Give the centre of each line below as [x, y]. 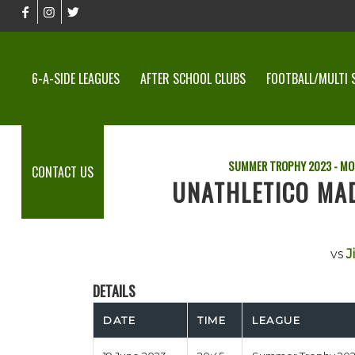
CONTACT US [62, 172]
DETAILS [115, 291]
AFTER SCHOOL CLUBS [193, 78]
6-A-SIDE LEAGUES [75, 78]
